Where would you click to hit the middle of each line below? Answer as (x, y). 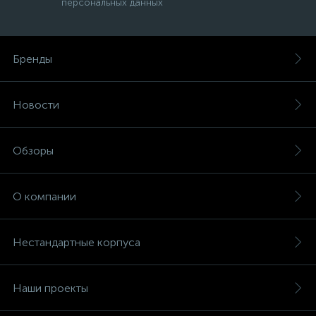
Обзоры (33, 151)
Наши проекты (50, 288)
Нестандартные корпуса (77, 242)
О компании (44, 196)
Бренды (32, 59)
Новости (36, 105)
